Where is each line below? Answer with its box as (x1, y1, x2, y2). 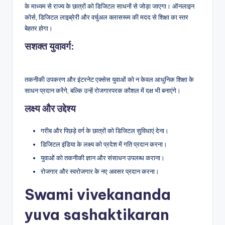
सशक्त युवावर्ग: (25, 40, 74, 52)
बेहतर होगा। (25, 24, 53, 32)
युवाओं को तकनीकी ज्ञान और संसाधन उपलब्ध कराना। (41, 153, 165, 162)
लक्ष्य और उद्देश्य (25, 102, 76, 115)
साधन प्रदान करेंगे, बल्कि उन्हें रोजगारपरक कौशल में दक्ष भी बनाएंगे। (25, 86, 181, 94)
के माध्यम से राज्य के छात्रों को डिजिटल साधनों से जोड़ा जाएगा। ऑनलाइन (25, 2, 194, 10)
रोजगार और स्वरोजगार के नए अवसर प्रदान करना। (41, 167, 159, 175)
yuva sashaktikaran (25, 205, 169, 224)
